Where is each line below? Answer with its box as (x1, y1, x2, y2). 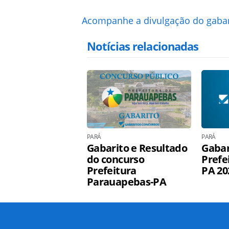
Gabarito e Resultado (87, 141, 188, 155)
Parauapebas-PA (87, 175, 167, 189)
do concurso (87, 152, 144, 166)
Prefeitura (87, 164, 136, 177)
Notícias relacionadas (87, 38, 199, 54)
